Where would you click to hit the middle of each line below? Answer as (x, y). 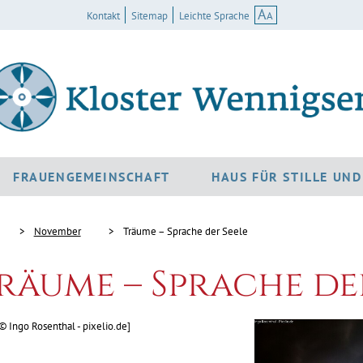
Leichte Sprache (214, 16)
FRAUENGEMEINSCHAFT (92, 177)
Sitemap (149, 16)
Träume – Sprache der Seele (185, 232)
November (57, 232)
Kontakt (103, 16)
